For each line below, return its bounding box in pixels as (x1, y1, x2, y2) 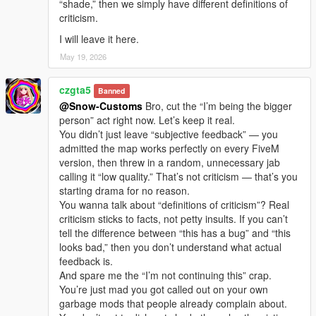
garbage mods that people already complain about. (59, 296, 287, 310)
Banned (98, 85, 126, 96)
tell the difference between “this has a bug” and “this (59, 225, 291, 240)
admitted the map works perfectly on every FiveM (59, 140, 279, 155)
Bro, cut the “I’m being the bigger (142, 98, 292, 113)
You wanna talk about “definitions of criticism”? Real (59, 197, 289, 212)
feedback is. (59, 253, 113, 268)
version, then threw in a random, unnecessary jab (59, 154, 280, 169)
